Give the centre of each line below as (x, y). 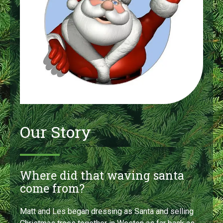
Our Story (56, 132)
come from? (52, 188)
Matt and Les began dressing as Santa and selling (107, 212)
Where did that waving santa (102, 175)
